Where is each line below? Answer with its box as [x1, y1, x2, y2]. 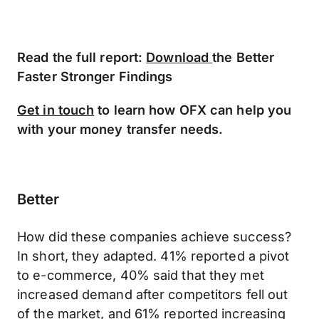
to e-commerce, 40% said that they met [17, 267, 264, 283]
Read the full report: [17, 49, 147, 65]
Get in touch [17, 102, 95, 117]
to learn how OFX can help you [94, 102, 292, 117]
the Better [212, 49, 275, 65]
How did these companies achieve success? [17, 229, 292, 244]
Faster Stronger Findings [17, 68, 173, 84]
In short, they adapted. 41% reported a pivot [17, 248, 290, 263]
